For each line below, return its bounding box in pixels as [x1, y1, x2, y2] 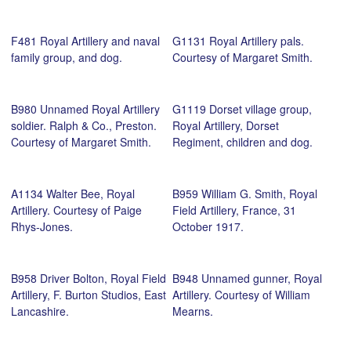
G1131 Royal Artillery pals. [172, 32, 304, 49]
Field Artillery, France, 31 [172, 201, 296, 218]
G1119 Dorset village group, [172, 100, 312, 117]
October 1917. [172, 218, 244, 234]
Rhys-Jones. [11, 218, 73, 234]
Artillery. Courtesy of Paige [11, 201, 142, 218]
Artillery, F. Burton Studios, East [11, 286, 166, 302]
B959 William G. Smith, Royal [172, 185, 317, 201]
